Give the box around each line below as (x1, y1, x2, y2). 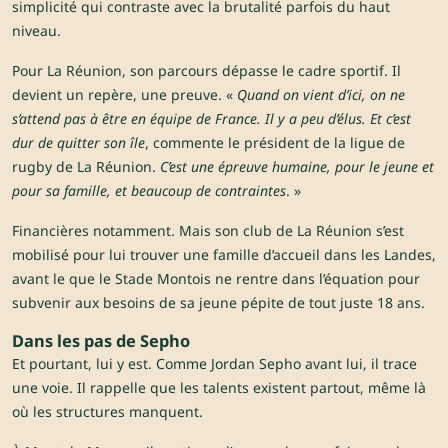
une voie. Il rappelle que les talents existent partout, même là (12, 378, 426, 398)
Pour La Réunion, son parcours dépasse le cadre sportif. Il (12, 61, 401, 81)
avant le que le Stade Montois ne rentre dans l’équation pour (12, 269, 420, 289)
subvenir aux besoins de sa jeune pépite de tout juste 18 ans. (12, 293, 425, 313)
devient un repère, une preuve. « (12, 85, 237, 105)
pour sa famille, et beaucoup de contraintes (12, 181, 286, 201)
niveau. (12, 21, 61, 41)
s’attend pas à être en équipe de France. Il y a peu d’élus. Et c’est (12, 109, 411, 129)
